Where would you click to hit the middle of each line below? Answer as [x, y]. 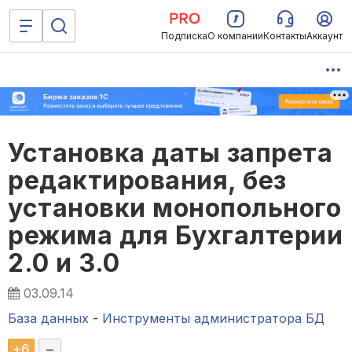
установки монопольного [174, 208]
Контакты [285, 36]
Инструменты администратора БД [213, 319]
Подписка [184, 36]
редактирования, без [147, 181]
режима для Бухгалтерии [175, 236]
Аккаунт [324, 36]
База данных [48, 319]
